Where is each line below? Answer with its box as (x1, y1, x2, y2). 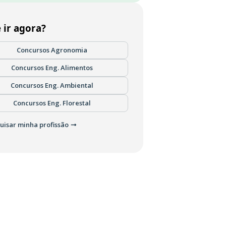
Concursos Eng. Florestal (13, 98, 91, 107)
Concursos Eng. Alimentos (11, 63, 93, 72)
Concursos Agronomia (17, 45, 87, 54)
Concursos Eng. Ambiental (11, 81, 93, 90)
